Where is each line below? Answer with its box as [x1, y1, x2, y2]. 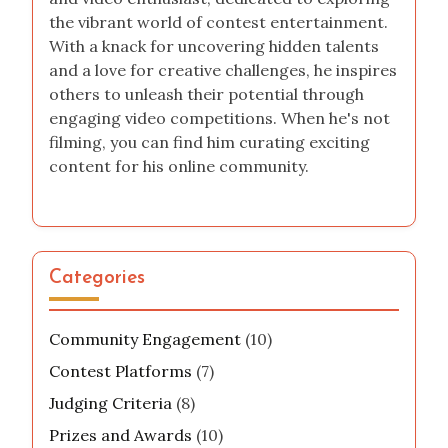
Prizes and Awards [49, 424, 192, 445]
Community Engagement [49, 328, 241, 349]
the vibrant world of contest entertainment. [49, 11, 388, 32]
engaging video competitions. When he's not [49, 107, 390, 128]
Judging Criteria [49, 392, 172, 413]
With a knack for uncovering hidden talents [49, 35, 379, 56]
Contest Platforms [49, 360, 192, 381]
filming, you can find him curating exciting [49, 131, 370, 152]
